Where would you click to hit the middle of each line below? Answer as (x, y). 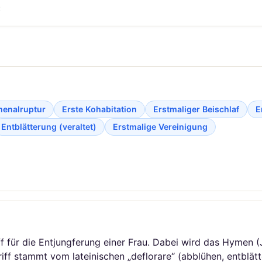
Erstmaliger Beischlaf (196, 109)
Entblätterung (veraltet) (49, 126)
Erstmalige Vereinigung (160, 126)
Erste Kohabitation (99, 109)
